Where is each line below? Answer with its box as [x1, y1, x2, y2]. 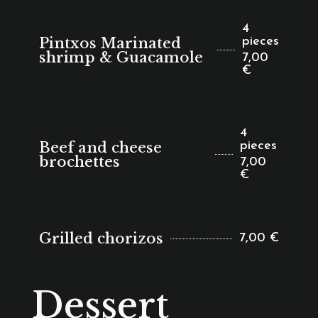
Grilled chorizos [38, 230, 163, 247]
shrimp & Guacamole [38, 48, 203, 66]
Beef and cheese [38, 138, 162, 156]
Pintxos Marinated [38, 34, 181, 52]
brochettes [38, 153, 120, 170]
